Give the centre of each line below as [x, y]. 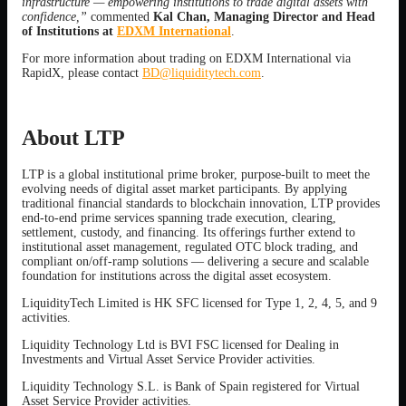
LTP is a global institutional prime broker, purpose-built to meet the [196, 174]
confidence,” [54, 17]
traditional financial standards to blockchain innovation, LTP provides [201, 203]
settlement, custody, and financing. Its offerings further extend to [188, 232]
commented [120, 17]
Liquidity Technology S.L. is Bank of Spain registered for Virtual [191, 387]
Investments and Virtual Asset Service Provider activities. [169, 359]
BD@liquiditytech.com [202, 73]
